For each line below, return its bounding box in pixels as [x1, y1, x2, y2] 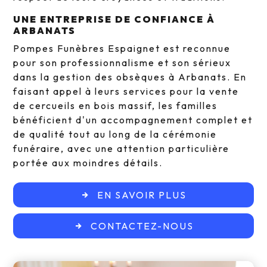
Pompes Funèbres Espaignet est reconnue [13, 42, 231, 55]
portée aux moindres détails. [13, 157, 163, 169]
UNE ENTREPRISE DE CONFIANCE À [13, 13, 216, 26]
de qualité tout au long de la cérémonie [13, 128, 218, 141]
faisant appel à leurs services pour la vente [13, 85, 240, 98]
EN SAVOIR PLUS [97, 189, 187, 201]
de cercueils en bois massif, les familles [13, 100, 218, 112]
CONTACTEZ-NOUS [90, 220, 194, 232]
